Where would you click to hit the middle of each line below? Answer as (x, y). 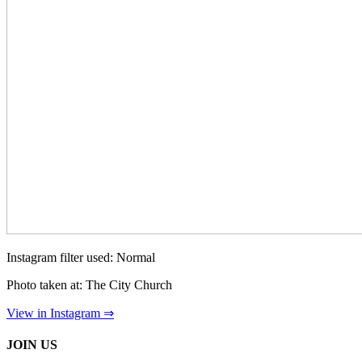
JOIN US (32, 345)
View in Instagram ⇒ (60, 313)
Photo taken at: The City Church (89, 284)
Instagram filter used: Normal (81, 257)
